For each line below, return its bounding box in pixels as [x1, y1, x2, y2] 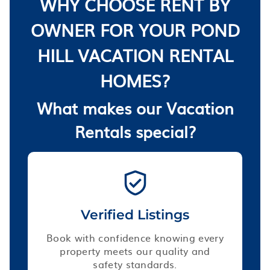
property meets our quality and [60, 243, 210, 258]
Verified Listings [81, 206, 189, 223]
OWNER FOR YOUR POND [30, 16, 240, 42]
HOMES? [100, 67, 170, 93]
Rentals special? [74, 119, 196, 143]
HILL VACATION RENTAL [37, 42, 233, 67]
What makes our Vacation [36, 95, 234, 119]
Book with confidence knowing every [46, 230, 224, 245]
